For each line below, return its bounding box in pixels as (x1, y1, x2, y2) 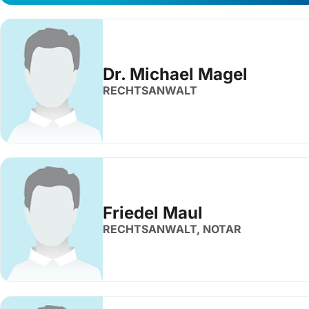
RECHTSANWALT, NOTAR (103, 222, 241, 236)
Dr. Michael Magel (103, 64, 248, 84)
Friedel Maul (103, 203, 203, 223)
